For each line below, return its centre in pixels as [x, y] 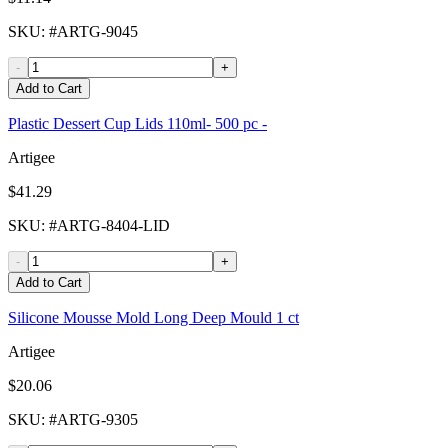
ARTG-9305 [97, 420]
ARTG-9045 [97, 32]
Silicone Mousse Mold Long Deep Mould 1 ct [153, 318]
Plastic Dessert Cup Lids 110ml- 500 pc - [137, 124]
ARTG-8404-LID [113, 226]
